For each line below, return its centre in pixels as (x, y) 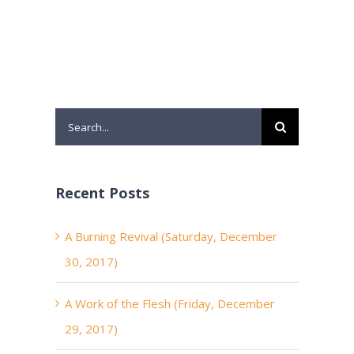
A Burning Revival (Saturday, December (171, 237)
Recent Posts (102, 193)
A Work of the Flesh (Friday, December (170, 304)
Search (73, 121)
